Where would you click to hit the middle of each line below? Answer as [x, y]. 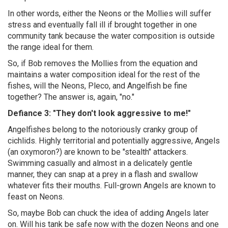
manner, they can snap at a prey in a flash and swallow [103, 174]
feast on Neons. [36, 197]
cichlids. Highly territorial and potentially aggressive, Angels [114, 141]
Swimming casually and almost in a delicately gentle [100, 163]
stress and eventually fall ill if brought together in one [102, 25]
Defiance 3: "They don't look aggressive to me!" [99, 113]
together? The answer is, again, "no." [71, 97]
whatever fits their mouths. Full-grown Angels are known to [112, 186]
